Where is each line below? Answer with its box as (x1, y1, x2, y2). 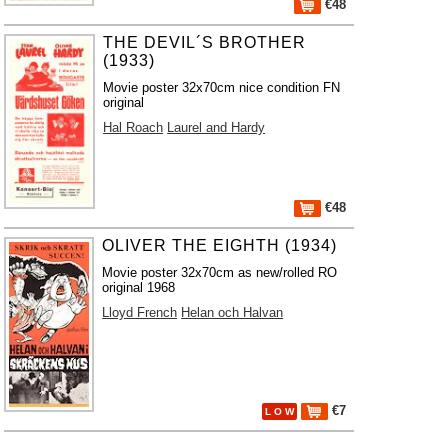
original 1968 (102, 280, 176, 295)
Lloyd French (102, 305, 178, 320)
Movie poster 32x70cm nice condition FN (103, 80, 341, 95)
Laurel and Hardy (167, 120, 266, 135)
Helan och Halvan (181, 305, 284, 320)
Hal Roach (103, 120, 164, 135)
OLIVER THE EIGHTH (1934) (102, 237, 338, 254)
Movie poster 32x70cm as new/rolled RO (102, 265, 338, 280)
